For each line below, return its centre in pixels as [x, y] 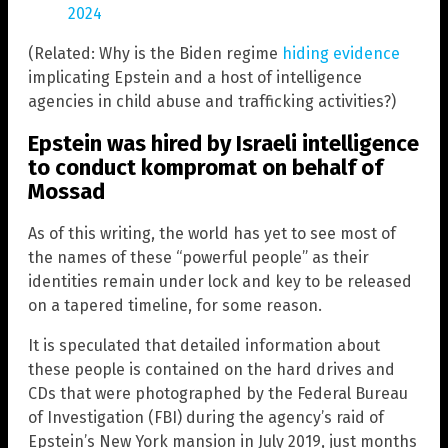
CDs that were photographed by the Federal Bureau [218, 394]
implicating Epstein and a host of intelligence [195, 77]
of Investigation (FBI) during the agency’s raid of [206, 418]
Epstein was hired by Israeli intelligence [223, 144]
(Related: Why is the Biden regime [155, 53]
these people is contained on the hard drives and [211, 370]
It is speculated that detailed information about [204, 346]
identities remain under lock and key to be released [220, 282]
